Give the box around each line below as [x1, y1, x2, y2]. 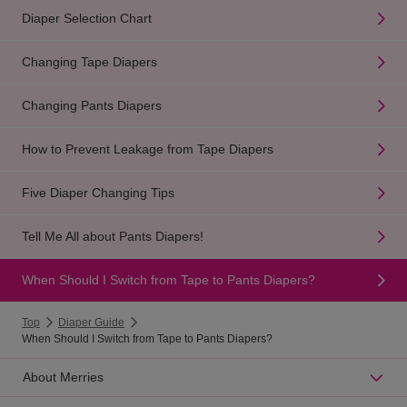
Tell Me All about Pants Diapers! [22, 229, 203, 244]
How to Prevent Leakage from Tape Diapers [22, 142, 273, 157]
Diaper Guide [58, 315, 124, 329]
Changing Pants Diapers [22, 98, 162, 114]
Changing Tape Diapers [22, 55, 157, 70]
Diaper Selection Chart [22, 11, 152, 26]
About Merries [23, 370, 104, 385]
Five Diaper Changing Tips [22, 185, 174, 201]
